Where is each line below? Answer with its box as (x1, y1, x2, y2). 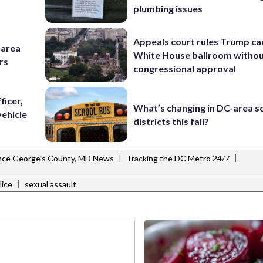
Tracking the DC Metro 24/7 (126, 153, 230, 164)
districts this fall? (133, 115, 210, 127)
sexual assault (25, 179, 76, 190)
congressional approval (133, 62, 237, 74)
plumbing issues (133, 3, 203, 15)
